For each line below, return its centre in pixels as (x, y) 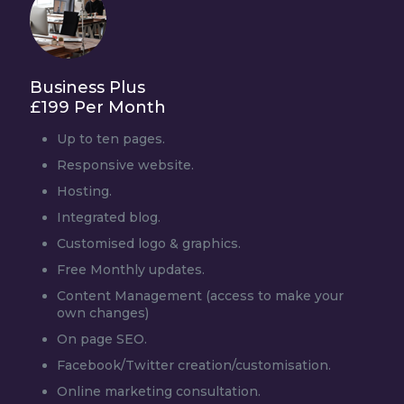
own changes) (103, 313)
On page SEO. (102, 339)
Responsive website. (125, 165)
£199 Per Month (98, 107)
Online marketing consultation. (159, 391)
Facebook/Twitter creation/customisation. (194, 365)
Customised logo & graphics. (149, 243)
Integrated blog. (109, 217)
